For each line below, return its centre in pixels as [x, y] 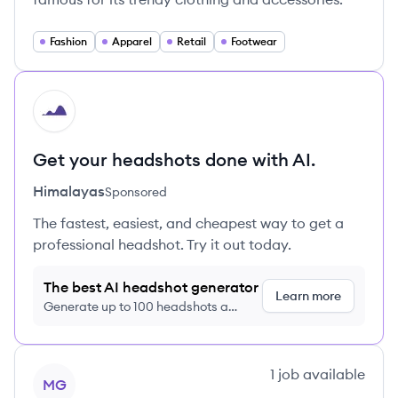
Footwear [254, 41]
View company [81, 373]
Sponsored [136, 192]
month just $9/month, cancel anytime [150, 324]
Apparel [132, 41]
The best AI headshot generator [151, 287]
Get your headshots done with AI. [174, 159]
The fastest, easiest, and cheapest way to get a [188, 223]
